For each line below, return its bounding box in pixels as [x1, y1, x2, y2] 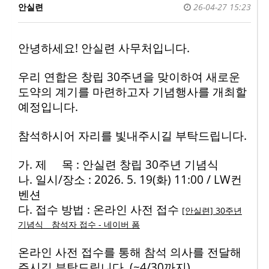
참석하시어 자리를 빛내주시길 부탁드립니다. [18, 128, 247, 143]
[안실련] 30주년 [182, 205, 242, 216]
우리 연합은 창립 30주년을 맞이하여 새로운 [18, 69, 240, 84]
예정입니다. [18, 99, 78, 114]
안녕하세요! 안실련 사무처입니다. [18, 40, 190, 55]
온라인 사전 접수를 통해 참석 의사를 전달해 [18, 244, 241, 259]
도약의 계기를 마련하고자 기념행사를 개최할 [18, 84, 247, 99]
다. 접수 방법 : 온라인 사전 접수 [18, 202, 182, 217]
